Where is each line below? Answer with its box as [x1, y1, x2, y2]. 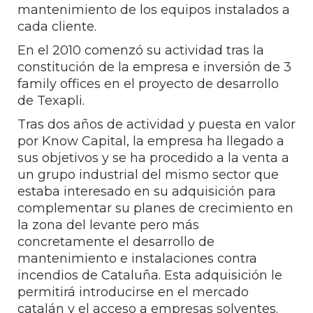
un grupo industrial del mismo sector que [17, 167, 279, 182]
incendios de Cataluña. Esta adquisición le [17, 268, 282, 283]
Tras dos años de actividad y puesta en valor [17, 117, 296, 132]
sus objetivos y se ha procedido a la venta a [17, 150, 289, 166]
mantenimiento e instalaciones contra [17, 251, 257, 266]
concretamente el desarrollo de [17, 234, 214, 249]
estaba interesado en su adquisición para [17, 184, 276, 199]
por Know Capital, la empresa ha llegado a [17, 133, 284, 149]
